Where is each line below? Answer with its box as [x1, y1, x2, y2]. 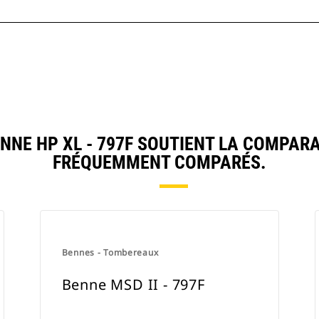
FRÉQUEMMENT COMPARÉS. [53, 152, 266, 173]
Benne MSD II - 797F [61, 275, 205, 294]
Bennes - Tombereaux [61, 246, 159, 258]
